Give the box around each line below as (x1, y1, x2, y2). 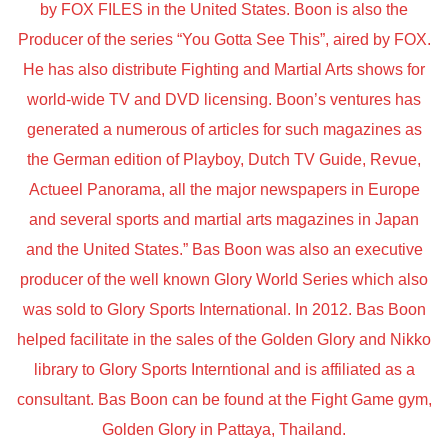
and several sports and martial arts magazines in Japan (29, 211, 419, 229)
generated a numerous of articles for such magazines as (26, 121, 422, 139)
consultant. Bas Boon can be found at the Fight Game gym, (16, 391, 432, 409)
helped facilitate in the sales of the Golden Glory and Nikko (17, 331, 431, 349)
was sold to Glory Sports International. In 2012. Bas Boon (22, 301, 426, 319)
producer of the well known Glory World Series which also (20, 271, 428, 289)
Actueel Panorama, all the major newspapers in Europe (28, 181, 420, 199)
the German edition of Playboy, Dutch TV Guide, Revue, (27, 151, 421, 169)
